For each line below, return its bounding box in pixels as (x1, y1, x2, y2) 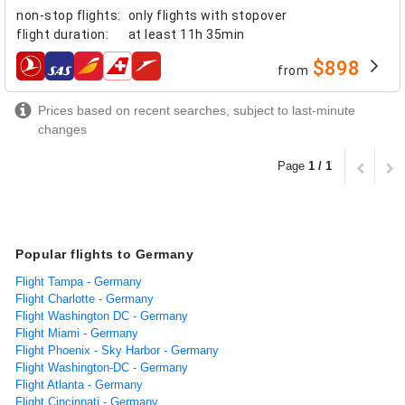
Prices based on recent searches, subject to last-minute (38, 102, 355, 118)
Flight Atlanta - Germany (15, 377, 143, 391)
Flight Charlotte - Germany (15, 291, 154, 306)
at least (127, 26, 177, 42)
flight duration (16, 26, 106, 42)
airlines (15, 66, 61, 81)
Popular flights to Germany (15, 246, 193, 261)
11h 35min (180, 26, 245, 42)
